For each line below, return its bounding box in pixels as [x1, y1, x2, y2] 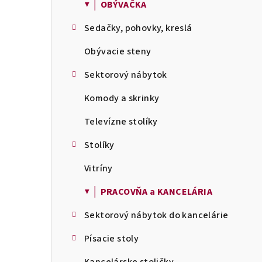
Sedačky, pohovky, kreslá [84, 22, 192, 35]
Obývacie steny [84, 45, 151, 58]
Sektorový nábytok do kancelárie [84, 209, 229, 222]
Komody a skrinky [84, 92, 160, 105]
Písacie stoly [84, 232, 139, 245]
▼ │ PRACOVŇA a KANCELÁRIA [84, 185, 212, 198]
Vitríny [84, 162, 113, 175]
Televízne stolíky [84, 115, 158, 128]
